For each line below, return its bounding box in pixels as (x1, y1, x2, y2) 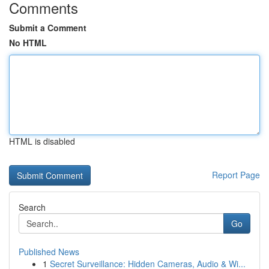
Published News (19, 246, 79, 258)
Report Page (212, 169, 260, 181)
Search (19, 201, 46, 213)
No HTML (9, 37, 47, 49)
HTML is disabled (9, 135, 75, 147)
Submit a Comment (9, 22, 86, 34)
